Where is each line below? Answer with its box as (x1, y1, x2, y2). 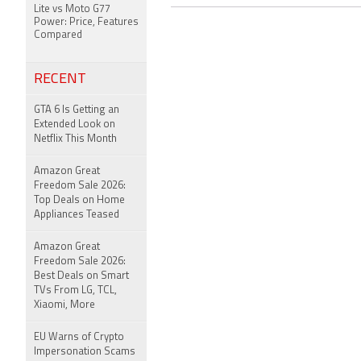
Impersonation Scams (34, 346, 135, 357)
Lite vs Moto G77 (34, 4, 110, 15)
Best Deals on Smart (34, 271, 129, 281)
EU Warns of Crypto (34, 332, 124, 342)
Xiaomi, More (34, 300, 95, 310)
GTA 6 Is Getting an (34, 105, 119, 115)
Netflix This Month (34, 134, 117, 144)
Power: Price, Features (34, 17, 139, 27)
